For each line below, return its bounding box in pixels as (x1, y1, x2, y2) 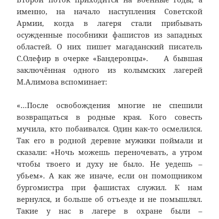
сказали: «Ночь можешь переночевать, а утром (17, 147, 202, 157)
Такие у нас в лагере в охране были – (17, 206, 202, 216)
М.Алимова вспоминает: (17, 77, 108, 87)
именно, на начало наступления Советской (17, 6, 202, 17)
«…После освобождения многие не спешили (17, 100, 202, 110)
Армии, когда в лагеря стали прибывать (17, 18, 202, 28)
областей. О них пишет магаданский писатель (17, 42, 202, 52)
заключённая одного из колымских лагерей (17, 65, 202, 75)
